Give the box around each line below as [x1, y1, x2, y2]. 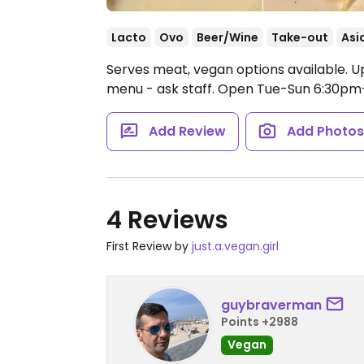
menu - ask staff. [106, 80, 218, 98]
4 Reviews [106, 203, 228, 237]
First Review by [106, 238, 192, 254]
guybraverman [221, 295, 322, 314]
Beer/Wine [197, 29, 258, 45]
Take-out [271, 29, 328, 45]
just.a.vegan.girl [192, 238, 279, 254]
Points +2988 [221, 313, 298, 330]
